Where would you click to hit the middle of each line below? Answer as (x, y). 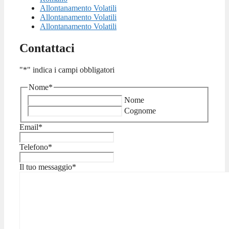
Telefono (34, 147)
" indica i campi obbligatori (71, 70)
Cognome (140, 110)
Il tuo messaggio (46, 167)
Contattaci (47, 48)
